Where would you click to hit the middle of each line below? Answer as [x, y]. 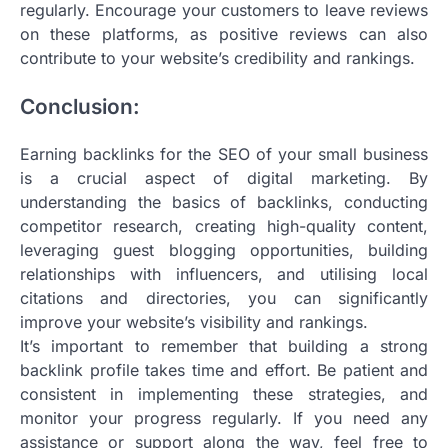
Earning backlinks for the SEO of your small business [224, 154]
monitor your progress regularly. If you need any [224, 418]
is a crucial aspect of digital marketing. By [224, 178]
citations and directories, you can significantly [224, 298]
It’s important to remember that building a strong [224, 346]
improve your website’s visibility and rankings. [194, 322]
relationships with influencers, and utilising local [224, 274]
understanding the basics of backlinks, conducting [224, 202]
